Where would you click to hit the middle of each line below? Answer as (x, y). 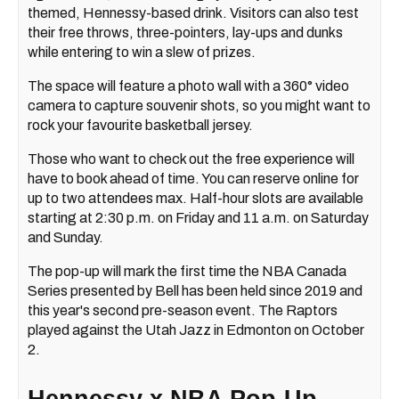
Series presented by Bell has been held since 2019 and (195, 290)
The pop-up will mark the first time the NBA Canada (187, 271)
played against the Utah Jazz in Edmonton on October (196, 330)
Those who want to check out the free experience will (191, 159)
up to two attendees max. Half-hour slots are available (195, 198)
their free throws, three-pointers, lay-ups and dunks (185, 32)
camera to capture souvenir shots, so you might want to (199, 105)
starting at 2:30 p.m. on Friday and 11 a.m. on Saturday (198, 217)
